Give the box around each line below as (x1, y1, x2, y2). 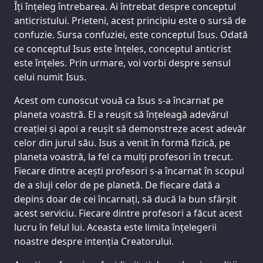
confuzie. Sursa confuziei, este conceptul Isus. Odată (14, 28, 248, 42)
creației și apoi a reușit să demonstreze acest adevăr (14, 122, 247, 136)
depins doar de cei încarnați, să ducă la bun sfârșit (14, 193, 237, 206)
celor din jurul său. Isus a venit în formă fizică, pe (14, 136, 230, 150)
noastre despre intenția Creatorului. (14, 235, 174, 248)
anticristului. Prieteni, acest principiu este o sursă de (14, 14, 246, 28)
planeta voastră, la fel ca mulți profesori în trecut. (14, 150, 233, 164)
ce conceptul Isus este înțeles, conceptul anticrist (14, 42, 231, 56)
